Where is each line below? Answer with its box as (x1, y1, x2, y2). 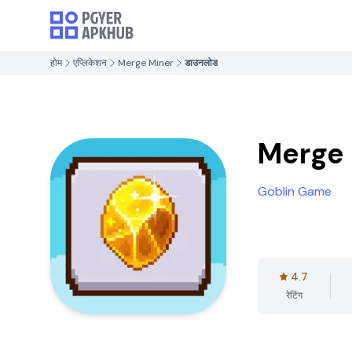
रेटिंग (285, 289, 302, 302)
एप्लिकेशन (73, 57, 107, 69)
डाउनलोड (185, 57, 218, 69)
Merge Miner (118, 57, 174, 69)
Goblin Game (258, 183, 332, 200)
